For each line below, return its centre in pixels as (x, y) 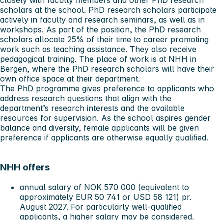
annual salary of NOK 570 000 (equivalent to (104, 187)
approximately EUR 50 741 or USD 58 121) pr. (106, 197)
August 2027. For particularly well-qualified (101, 206)
